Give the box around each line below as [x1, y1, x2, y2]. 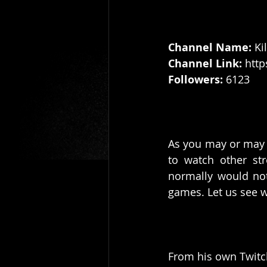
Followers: [168, 72, 226, 88]
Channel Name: [168, 40, 252, 55]
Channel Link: [168, 56, 245, 72]
